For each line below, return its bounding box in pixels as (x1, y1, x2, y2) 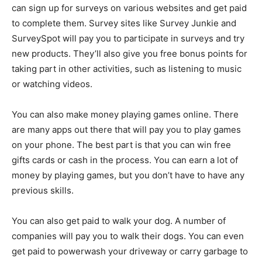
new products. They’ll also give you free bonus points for (12, 47, 247, 59)
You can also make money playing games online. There (12, 108, 239, 120)
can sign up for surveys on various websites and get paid (12, 2, 247, 13)
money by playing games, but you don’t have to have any (12, 169, 244, 181)
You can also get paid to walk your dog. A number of (12, 215, 226, 226)
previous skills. (12, 184, 74, 196)
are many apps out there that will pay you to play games (12, 123, 241, 135)
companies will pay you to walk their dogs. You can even (12, 230, 244, 242)
